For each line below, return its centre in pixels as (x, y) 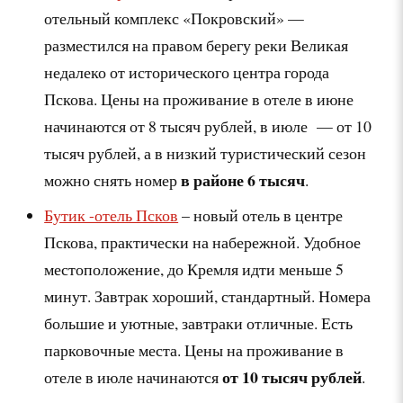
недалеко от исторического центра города (187, 72)
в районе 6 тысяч (243, 179)
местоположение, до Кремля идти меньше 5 (194, 269)
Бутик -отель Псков (112, 215)
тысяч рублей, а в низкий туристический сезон (206, 152)
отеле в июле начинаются (134, 376)
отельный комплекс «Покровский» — (175, 18)
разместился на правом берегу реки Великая (197, 45)
